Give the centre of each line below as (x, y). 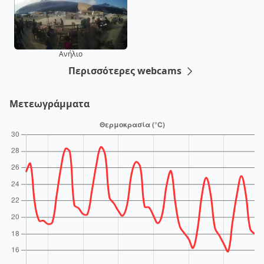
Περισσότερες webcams (126, 70)
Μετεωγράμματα (49, 103)
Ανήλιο (71, 54)
